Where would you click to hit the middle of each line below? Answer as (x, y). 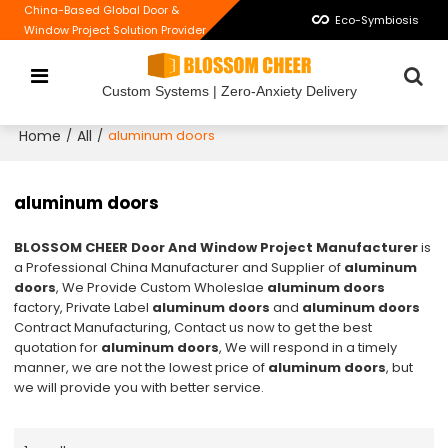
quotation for (58, 348)
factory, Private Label (83, 308)
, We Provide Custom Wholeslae (162, 288)
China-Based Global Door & (102, 10)
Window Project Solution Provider (115, 30)
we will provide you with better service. (139, 388)
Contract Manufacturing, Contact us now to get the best (193, 328)
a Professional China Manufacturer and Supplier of (179, 268)
